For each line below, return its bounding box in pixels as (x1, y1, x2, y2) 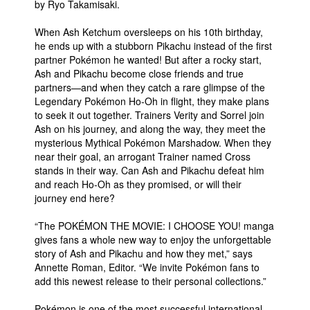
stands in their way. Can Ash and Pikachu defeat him (35, 163, 264, 177)
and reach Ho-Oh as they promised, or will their (35, 177, 241, 191)
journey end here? (35, 191, 115, 205)
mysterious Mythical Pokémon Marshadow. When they (35, 136, 271, 149)
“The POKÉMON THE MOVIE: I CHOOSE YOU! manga (35, 219, 274, 232)
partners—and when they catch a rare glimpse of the (35, 80, 265, 94)
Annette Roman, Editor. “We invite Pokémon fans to (35, 260, 259, 274)
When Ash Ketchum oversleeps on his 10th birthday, (35, 25, 263, 39)
